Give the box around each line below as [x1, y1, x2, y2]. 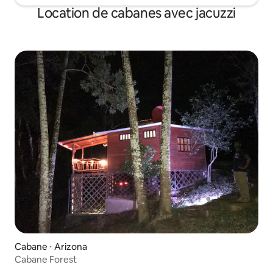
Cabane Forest [15, 253, 77, 266]
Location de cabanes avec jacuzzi [37, 4, 236, 23]
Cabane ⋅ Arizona [15, 241, 87, 253]
